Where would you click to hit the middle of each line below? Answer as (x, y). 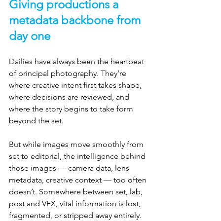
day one (30, 36)
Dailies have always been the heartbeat (77, 61)
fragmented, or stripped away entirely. (75, 215)
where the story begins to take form (72, 109)
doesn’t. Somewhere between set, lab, (77, 191)
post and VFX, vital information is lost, (76, 203)
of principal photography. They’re (69, 73)
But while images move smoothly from (77, 144)
